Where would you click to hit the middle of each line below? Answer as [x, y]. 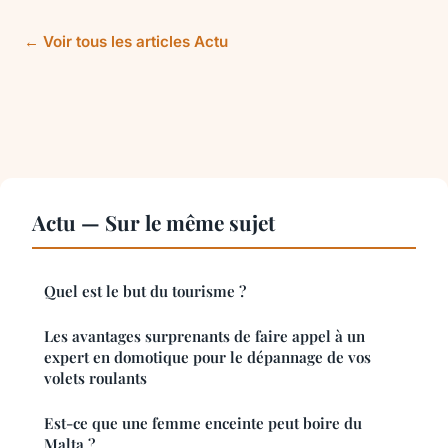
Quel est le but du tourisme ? [145, 290]
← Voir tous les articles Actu [126, 41]
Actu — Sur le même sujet [153, 221]
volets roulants [95, 377]
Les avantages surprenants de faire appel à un [204, 335]
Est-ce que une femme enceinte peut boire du [203, 422]
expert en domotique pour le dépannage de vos [207, 356]
